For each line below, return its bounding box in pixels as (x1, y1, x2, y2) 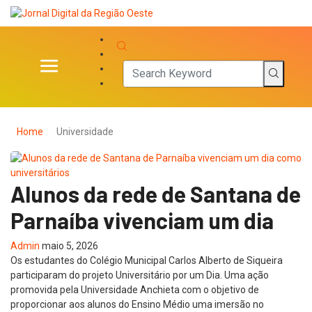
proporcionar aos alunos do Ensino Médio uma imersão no (10, 298, 264, 310)
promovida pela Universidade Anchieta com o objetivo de (10, 283, 259, 295)
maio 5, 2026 (42, 240, 98, 251)
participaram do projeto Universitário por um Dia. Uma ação (10, 269, 269, 281)
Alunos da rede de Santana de (10, 180, 301, 207)
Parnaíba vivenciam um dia (10, 206, 274, 233)
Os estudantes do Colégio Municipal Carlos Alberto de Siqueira (10, 254, 283, 266)
